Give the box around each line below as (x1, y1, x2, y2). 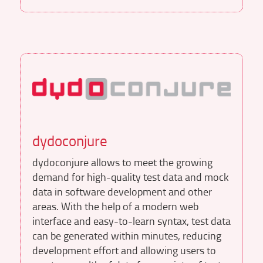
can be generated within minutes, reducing (32, 227, 221, 243)
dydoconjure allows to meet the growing (32, 154, 213, 170)
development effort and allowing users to (32, 242, 216, 258)
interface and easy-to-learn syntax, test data (32, 213, 231, 228)
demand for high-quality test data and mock (32, 168, 229, 184)
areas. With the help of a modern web (32, 198, 198, 214)
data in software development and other (32, 183, 212, 199)
